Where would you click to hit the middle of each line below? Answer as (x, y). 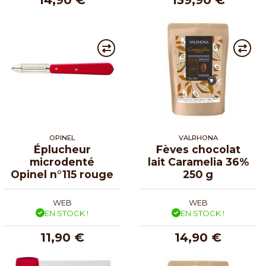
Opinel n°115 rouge (62, 174)
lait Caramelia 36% (198, 161)
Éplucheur (62, 149)
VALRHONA (198, 137)
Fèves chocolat (198, 149)
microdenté (62, 161)
